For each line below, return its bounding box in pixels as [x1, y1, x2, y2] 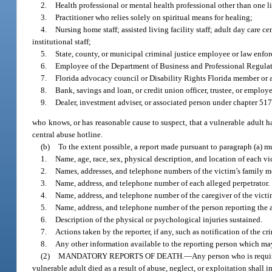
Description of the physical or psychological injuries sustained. [55, 215, 263, 225]
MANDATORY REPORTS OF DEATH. [58, 251, 185, 261]
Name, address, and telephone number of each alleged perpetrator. [55, 178, 270, 188]
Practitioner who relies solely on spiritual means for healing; [55, 12, 253, 22]
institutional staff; [32, 36, 92, 46]
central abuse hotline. [32, 130, 103, 140]
